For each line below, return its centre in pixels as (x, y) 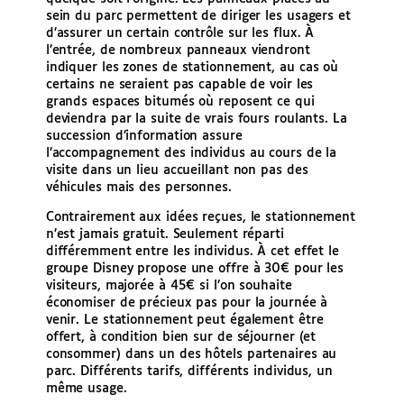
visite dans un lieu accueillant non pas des (177, 171)
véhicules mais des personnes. (138, 188)
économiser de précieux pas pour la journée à (187, 303)
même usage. (86, 389)
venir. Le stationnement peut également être (184, 321)
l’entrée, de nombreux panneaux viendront (178, 51)
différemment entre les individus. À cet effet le (192, 252)
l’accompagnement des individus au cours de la (191, 154)
